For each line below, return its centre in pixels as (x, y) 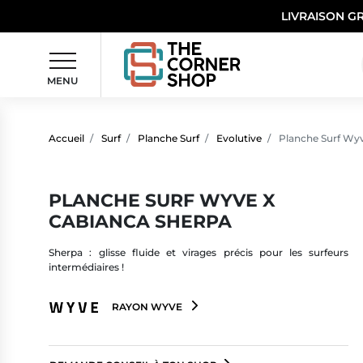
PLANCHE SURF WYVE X (162, 200)
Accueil (66, 138)
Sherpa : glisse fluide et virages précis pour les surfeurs (199, 253)
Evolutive (239, 138)
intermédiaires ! (86, 267)
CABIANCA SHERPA (140, 221)
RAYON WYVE (147, 306)
